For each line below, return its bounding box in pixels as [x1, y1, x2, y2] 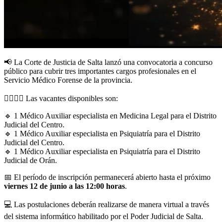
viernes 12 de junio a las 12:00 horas [4, 181, 125, 190]
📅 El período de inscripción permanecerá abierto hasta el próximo [4, 172, 211, 181]
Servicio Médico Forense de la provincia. [4, 75, 132, 84]
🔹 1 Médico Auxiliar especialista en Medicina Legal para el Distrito [4, 111, 217, 120]
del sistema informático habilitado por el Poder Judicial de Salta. [4, 212, 203, 221]
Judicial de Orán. [4, 156, 57, 165]
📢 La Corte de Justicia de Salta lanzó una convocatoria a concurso [4, 57, 213, 66]
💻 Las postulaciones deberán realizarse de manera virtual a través [4, 200, 209, 209]
